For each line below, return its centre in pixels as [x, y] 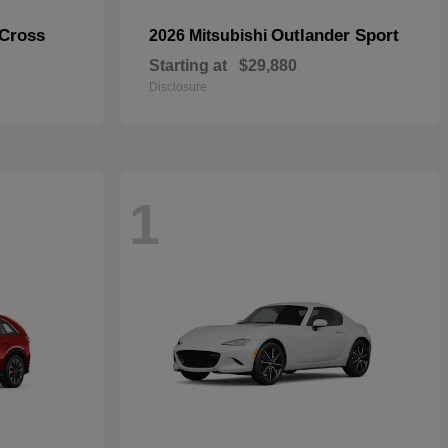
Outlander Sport [335, 35]
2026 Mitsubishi [210, 35]
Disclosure [178, 87]
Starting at [188, 65]
